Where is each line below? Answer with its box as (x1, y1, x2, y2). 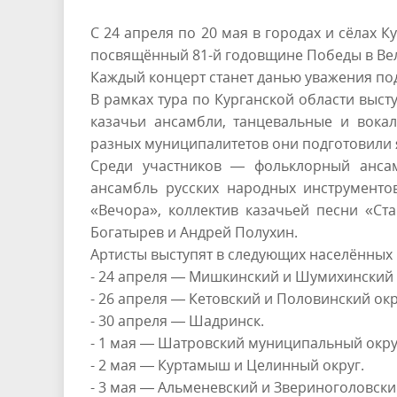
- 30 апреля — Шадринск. (90, 310, 264, 331)
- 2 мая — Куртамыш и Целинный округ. (90, 354, 364, 375)
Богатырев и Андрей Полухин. (90, 222, 298, 242)
